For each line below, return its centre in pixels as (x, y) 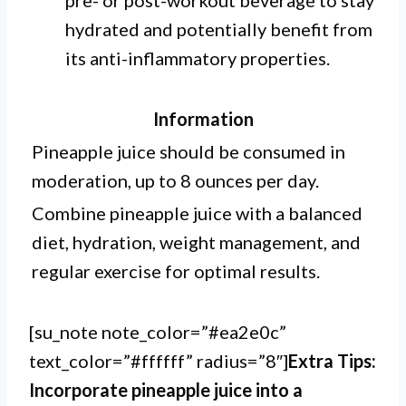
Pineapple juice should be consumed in (188, 151)
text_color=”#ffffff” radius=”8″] (159, 361)
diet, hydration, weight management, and (196, 242)
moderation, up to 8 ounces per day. (175, 180)
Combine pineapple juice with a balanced (197, 213)
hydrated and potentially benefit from (219, 29)
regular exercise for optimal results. (176, 271)
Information (203, 119)
